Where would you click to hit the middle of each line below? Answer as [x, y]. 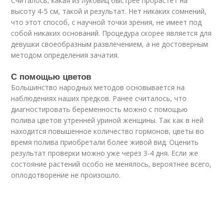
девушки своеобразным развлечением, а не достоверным [110, 44]
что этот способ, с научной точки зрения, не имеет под [107, 22]
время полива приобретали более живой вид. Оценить [105, 142]
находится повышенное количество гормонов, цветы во [108, 131]
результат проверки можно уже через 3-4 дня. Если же [105, 153]
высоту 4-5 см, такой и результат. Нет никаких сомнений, [109, 11]
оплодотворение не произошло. [66, 175]
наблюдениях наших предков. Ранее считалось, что [99, 98]
